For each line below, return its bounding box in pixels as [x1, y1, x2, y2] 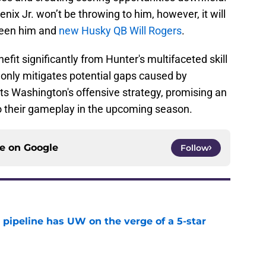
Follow [180, 142, 209, 154]
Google [24, 142, 58, 154]
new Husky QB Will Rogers [59, 24, 182, 37]
